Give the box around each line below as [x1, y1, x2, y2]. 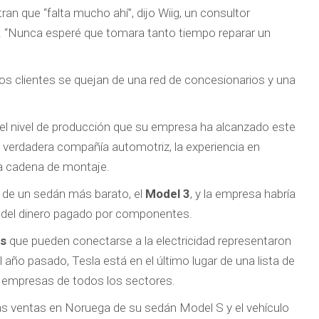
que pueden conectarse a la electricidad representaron [6, 234, 291, 249]
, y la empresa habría [190, 187, 296, 202]
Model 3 [145, 187, 190, 202]
